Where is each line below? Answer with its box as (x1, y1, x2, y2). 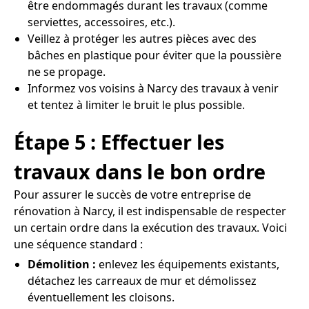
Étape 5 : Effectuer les (14, 128, 224, 155)
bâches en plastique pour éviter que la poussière (28, 48, 281, 63)
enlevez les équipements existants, (96, 256, 279, 272)
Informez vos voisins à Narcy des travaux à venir (28, 81, 279, 97)
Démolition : (28, 256, 96, 272)
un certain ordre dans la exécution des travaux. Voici (14, 219, 287, 235)
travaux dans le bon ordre (14, 157, 266, 185)
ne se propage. (28, 64, 106, 80)
